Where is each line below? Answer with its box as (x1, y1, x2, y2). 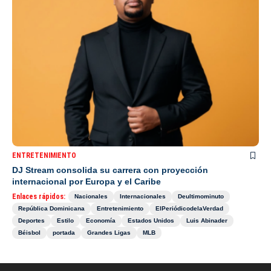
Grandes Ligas (87, 229, 131, 236)
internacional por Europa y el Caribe (12, 176, 161, 186)
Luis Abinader (186, 217, 227, 224)
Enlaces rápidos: (12, 192, 65, 201)
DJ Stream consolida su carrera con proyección (12, 165, 208, 175)
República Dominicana (18, 204, 85, 212)
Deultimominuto (178, 192, 224, 200)
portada (53, 229, 75, 236)
